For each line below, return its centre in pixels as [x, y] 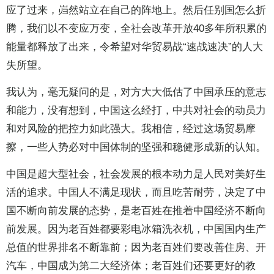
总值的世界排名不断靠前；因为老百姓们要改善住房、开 [136, 248]
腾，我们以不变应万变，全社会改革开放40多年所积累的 [136, 29]
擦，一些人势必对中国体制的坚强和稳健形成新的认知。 [136, 147]
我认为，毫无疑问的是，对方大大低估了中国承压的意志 [136, 92]
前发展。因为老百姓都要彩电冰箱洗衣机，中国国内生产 [136, 229]
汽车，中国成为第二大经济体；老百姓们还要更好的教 [131, 266]
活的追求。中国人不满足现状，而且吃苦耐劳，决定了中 [136, 193]
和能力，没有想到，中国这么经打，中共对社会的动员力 [136, 111]
